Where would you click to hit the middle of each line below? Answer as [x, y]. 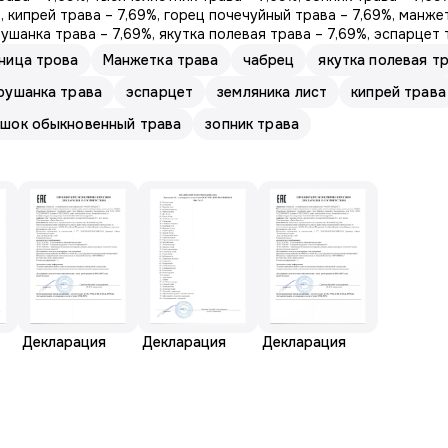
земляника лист [272, 92]
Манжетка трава [160, 60]
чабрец [268, 60]
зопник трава [252, 124]
